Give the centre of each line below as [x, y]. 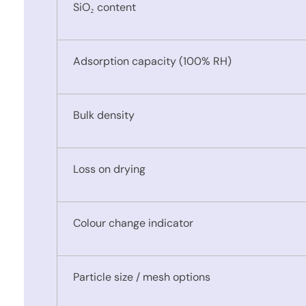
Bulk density [103, 115]
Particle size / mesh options [141, 277]
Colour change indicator [133, 223]
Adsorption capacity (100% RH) [152, 61]
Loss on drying [109, 169]
